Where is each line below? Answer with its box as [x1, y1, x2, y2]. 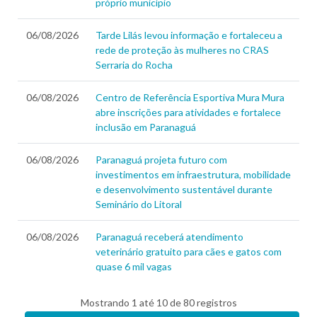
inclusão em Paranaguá [96, 121, 196, 134]
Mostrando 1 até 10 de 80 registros [80, 296, 237, 309]
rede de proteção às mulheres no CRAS [96, 44, 269, 57]
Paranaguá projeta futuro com [96, 154, 227, 166]
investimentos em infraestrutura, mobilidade [96, 168, 291, 181]
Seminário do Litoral [96, 198, 182, 211]
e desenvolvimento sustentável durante [96, 183, 272, 196]
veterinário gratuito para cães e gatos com [96, 246, 282, 258]
